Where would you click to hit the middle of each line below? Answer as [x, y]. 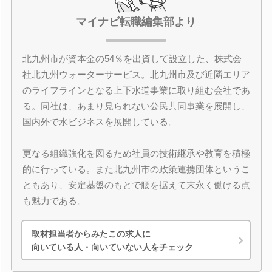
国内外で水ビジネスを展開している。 [100, 122]
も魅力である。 [54, 201]
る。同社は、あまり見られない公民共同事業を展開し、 [136, 106]
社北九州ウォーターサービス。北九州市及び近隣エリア [136, 74]
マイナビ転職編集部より [136, 22]
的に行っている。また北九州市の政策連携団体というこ [136, 169]
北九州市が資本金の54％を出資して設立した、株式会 [132, 59]
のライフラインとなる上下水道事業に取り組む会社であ [136, 90]
